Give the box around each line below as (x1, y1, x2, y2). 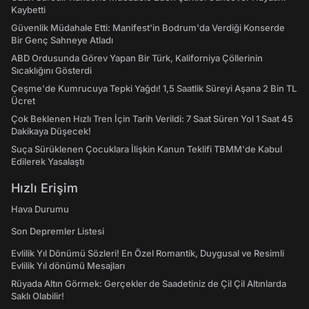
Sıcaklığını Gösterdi (11, 65, 92, 76)
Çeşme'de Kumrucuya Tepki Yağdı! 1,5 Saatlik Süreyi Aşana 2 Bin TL (11, 83, 297, 94)
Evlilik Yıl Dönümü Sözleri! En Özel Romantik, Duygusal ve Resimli (11, 248, 284, 259)
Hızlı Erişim (11, 181, 78, 195)
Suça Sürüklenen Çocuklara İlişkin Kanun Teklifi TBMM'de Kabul (11, 143, 282, 154)
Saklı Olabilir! (11, 290, 64, 301)
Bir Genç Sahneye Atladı (11, 34, 113, 46)
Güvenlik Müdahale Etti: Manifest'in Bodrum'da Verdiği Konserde (11, 22, 285, 33)
